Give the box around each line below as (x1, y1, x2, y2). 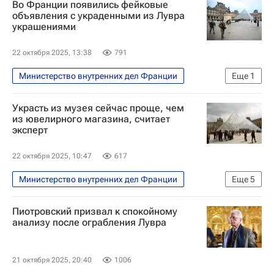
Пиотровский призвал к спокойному (12, 206, 177, 217)
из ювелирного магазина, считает (12, 113, 170, 125)
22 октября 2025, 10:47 (12, 152, 92, 160)
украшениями (12, 20, 76, 32)
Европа (139, 193, 169, 203)
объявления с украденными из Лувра (12, 9, 185, 21)
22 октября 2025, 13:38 (12, 48, 92, 57)
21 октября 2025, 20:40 (12, 255, 92, 264)
